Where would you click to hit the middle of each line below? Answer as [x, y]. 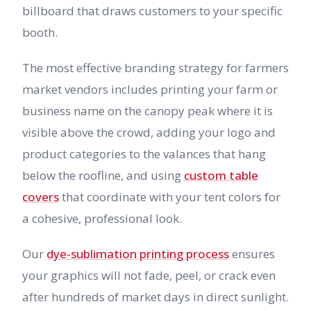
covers [41, 197]
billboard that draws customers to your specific [152, 11]
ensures [252, 254]
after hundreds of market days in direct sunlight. [155, 297]
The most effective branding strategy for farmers [155, 68]
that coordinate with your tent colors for [170, 197]
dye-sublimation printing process [138, 254]
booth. [40, 32]
